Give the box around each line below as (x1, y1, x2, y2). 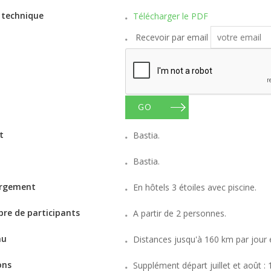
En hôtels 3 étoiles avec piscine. (132, 181, 256, 193)
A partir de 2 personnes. (132, 207, 226, 219)
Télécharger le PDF (132, 10, 208, 22)
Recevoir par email (135, 31, 208, 43)
